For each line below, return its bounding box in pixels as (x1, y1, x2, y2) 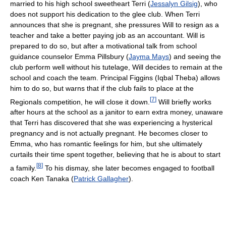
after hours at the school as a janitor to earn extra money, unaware (10, 108, 223, 117)
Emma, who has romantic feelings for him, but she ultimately (10, 140, 202, 148)
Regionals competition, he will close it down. (10, 97, 150, 106)
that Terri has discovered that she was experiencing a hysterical (10, 119, 212, 127)
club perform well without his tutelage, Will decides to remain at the (10, 63, 222, 71)
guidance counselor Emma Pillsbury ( (10, 52, 129, 61)
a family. (10, 163, 36, 172)
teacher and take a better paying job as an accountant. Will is (10, 31, 205, 39)
